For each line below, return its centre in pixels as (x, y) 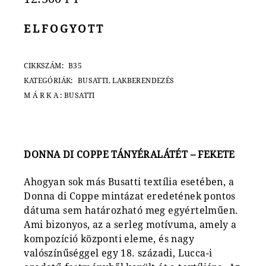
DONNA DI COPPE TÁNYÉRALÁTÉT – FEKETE (129, 155)
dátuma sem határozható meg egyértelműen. (131, 211)
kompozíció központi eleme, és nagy (109, 239)
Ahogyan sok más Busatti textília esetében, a (129, 182)
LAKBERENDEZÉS (143, 81)
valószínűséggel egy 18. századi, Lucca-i (118, 254)
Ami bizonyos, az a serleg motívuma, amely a (130, 225)
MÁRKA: (44, 96)
